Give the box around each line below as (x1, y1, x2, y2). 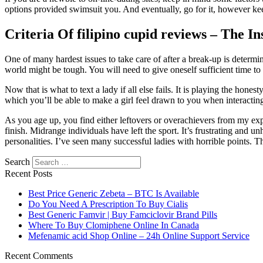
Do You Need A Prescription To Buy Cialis (28, 199, 188, 210)
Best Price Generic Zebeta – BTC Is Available (28, 188, 199, 199)
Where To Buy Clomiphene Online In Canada (28, 220, 199, 231)
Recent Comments (5, 251, 73, 261)
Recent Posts (5, 168, 52, 179)
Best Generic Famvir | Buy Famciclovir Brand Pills (28, 210, 217, 220)
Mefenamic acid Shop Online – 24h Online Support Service (28, 231, 249, 241)
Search (5, 157, 30, 167)
